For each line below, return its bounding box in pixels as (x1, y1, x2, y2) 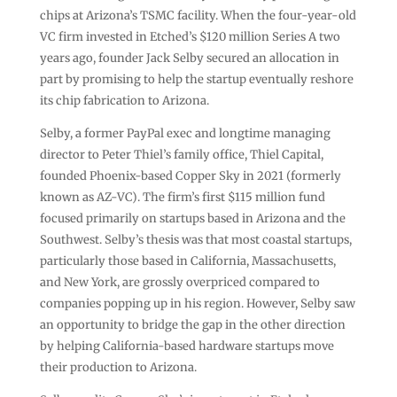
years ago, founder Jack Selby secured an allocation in (39, 50, 339, 66)
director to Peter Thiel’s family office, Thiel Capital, (39, 146, 323, 162)
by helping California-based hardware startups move (39, 338, 334, 354)
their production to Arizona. (39, 359, 197, 375)
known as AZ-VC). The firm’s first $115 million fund (39, 189, 325, 205)
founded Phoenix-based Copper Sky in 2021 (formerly (39, 167, 341, 183)
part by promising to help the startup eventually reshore (39, 71, 354, 87)
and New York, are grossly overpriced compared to (39, 274, 320, 290)
